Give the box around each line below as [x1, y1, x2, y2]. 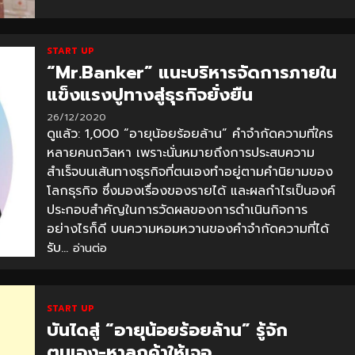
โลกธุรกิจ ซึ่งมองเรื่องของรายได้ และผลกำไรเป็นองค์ [46, 181, 335, 200]
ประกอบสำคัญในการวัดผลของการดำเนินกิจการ [46, 200, 307, 219]
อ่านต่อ [72, 239, 107, 257]
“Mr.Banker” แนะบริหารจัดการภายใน [46, 59, 337, 86]
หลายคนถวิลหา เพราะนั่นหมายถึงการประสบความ [46, 143, 315, 162]
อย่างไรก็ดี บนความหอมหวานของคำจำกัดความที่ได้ [46, 219, 329, 239]
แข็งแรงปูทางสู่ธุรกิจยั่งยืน [46, 81, 253, 108]
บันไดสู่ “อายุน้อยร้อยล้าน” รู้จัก [46, 316, 288, 343]
